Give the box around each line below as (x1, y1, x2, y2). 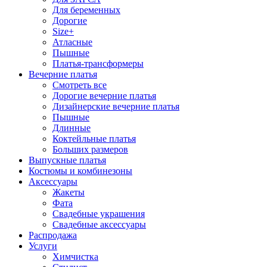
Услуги (29, 241, 57, 251)
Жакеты (52, 187, 85, 197)
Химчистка (52, 252, 98, 262)
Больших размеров (52, 144, 128, 154)
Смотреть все (52, 80, 107, 90)
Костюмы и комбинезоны (29, 166, 132, 176)
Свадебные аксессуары (52, 219, 146, 229)
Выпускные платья (29, 155, 106, 165)
